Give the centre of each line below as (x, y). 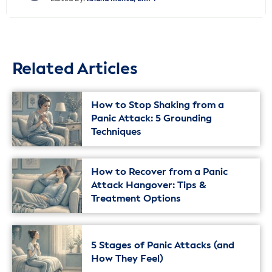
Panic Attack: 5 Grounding (151, 119)
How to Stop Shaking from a (158, 106)
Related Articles (75, 70)
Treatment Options (136, 199)
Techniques (116, 133)
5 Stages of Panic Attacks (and (163, 246)
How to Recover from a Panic (159, 173)
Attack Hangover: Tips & (149, 186)
